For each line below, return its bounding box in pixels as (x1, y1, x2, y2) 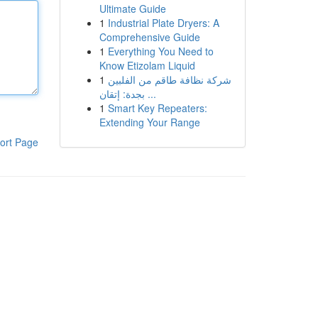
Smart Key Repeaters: (107, 101, 207, 115)
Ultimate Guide (99, 1, 166, 16)
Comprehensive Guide (99, 30, 200, 44)
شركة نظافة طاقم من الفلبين (107, 72, 231, 87)
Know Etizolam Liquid (99, 58, 195, 72)
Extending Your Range (99, 115, 200, 129)
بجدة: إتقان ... (144, 87, 156, 101)
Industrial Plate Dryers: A (107, 16, 219, 30)
